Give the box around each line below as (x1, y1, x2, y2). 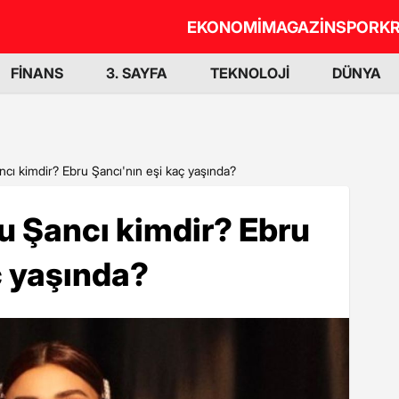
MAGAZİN (262, 17, 336, 37)
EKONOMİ (187, 17, 262, 37)
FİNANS (11, 64, 63, 82)
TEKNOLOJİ (210, 64, 289, 82)
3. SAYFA (106, 64, 167, 82)
